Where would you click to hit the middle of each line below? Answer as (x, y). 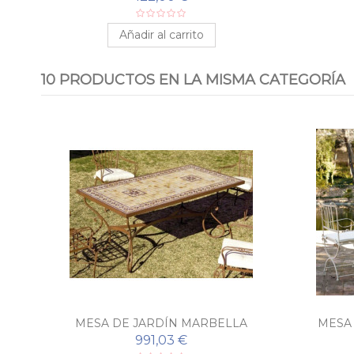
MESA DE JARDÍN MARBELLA (161, 323)
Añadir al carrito (161, 34)
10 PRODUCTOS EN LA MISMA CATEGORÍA (193, 79)
